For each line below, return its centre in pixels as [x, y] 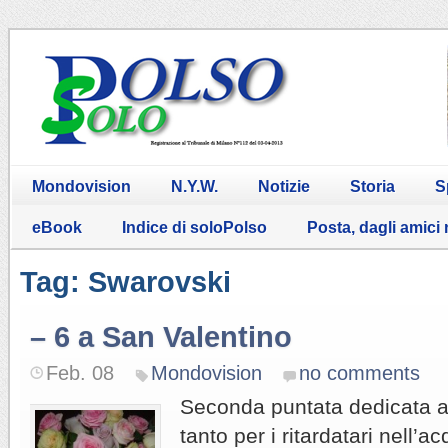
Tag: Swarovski [125, 281]
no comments [359, 372]
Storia [372, 186]
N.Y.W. [194, 186]
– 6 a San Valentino [161, 336]
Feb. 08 [80, 372]
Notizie [284, 186]
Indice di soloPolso [194, 227]
